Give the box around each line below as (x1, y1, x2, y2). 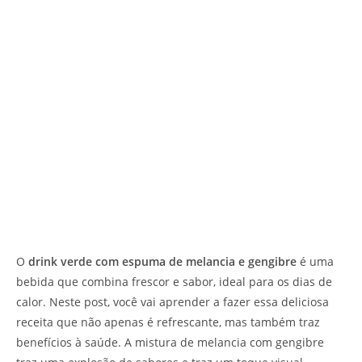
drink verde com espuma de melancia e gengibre (28, 253, 297, 269)
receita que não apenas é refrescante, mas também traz (16, 314, 320, 330)
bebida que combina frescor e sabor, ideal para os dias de (16, 273, 332, 289)
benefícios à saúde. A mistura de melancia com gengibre (16, 334, 324, 350)
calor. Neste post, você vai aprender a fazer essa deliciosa (16, 293, 329, 309)
